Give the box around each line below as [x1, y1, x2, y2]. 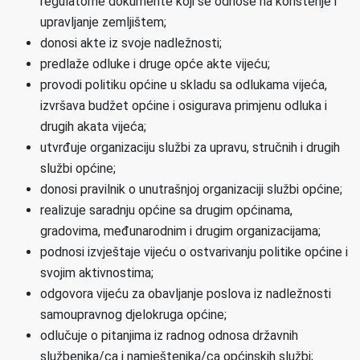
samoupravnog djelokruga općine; [40, 307, 227, 322]
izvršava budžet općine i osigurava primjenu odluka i [40, 98, 327, 113]
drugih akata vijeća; [40, 119, 146, 134]
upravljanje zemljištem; [40, 14, 166, 30]
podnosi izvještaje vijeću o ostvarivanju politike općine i [40, 244, 348, 260]
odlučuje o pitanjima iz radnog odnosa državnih [40, 328, 298, 343]
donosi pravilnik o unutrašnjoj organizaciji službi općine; [40, 182, 342, 197]
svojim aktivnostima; [40, 265, 153, 280]
